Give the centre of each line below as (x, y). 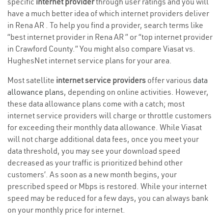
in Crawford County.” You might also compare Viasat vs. (101, 49)
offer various (169, 80)
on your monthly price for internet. (66, 210)
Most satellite (32, 80)
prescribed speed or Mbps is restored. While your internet (107, 186)
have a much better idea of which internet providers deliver (108, 14)
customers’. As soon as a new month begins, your (92, 175)
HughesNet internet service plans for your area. (90, 61)
